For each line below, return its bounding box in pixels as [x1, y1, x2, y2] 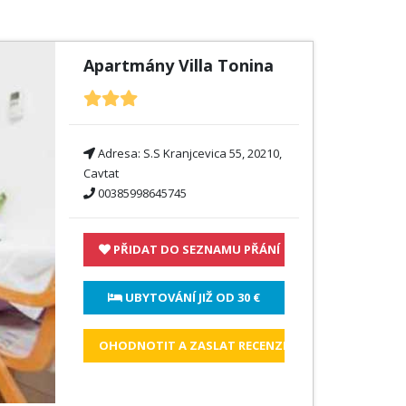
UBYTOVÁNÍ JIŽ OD [121, 289, 237, 305]
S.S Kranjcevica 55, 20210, [142, 145, 282, 161]
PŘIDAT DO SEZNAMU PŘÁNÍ [110, 241, 280, 257]
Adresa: [94, 145, 143, 161]
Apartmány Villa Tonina [82, 54, 274, 76]
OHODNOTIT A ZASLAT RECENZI [98, 337, 286, 353]
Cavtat [82, 165, 119, 181]
